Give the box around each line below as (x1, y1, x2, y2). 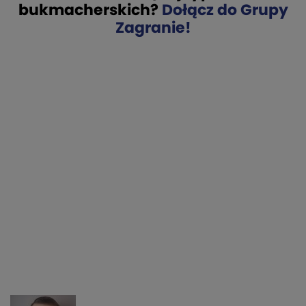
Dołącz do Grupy (158, 2, 288, 18)
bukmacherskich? (18, 2, 158, 18)
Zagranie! (115, 20, 191, 36)
